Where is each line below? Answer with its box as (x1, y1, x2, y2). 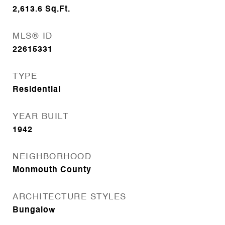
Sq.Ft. (45, 6, 70, 14)
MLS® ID (13, 32, 53, 41)
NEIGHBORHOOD (13, 153, 91, 161)
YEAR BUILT (13, 113, 68, 121)
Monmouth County (13, 166, 91, 174)
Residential (13, 86, 61, 94)
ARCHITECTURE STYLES (13, 193, 127, 201)
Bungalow (13, 206, 55, 214)
